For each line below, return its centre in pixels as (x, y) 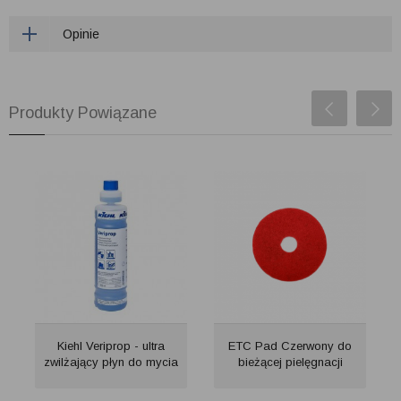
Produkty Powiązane (83, 113)
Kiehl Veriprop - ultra (111, 346)
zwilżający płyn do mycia (111, 362)
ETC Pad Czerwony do (290, 346)
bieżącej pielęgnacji (290, 362)
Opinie (81, 34)
